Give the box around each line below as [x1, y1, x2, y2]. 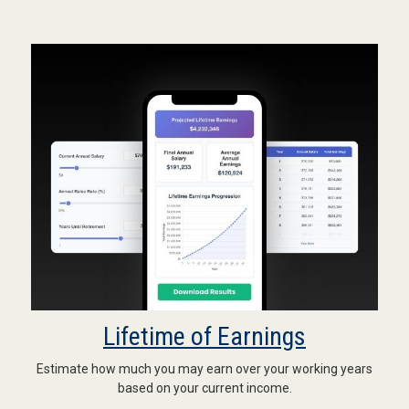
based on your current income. [117, 380, 292, 395]
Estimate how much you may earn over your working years [37, 361, 372, 376]
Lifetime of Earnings [103, 320, 306, 351]
